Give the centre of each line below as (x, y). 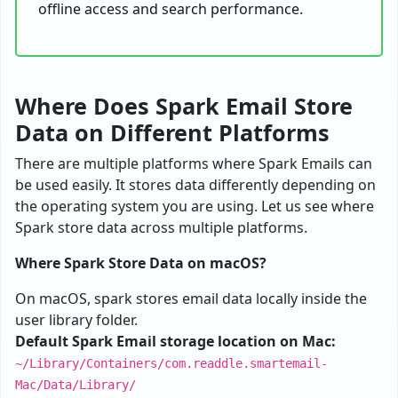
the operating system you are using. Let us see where (195, 206)
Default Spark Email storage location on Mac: (175, 341)
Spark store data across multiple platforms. (161, 227)
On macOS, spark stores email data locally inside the (191, 298)
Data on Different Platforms (172, 132)
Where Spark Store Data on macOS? (141, 263)
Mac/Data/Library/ (76, 385)
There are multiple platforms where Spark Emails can (194, 163)
